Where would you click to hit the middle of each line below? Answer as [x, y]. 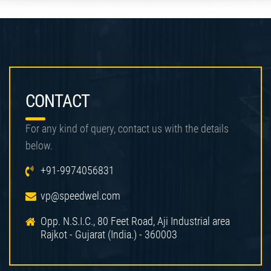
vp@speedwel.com [80, 195]
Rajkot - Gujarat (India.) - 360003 [109, 234]
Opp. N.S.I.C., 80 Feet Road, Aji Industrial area [135, 221]
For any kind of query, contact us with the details [127, 128]
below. [39, 145]
